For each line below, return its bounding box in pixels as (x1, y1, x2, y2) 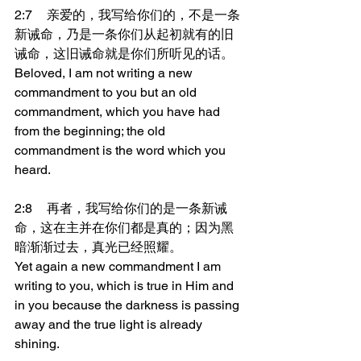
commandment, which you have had (15, 104, 223, 119)
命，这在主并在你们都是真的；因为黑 (15, 220, 234, 235)
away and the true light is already (15, 317, 205, 332)
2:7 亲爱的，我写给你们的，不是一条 (15, 7, 32, 23)
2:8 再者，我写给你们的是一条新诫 (15, 201, 32, 216)
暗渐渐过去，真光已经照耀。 (15, 239, 182, 255)
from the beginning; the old (15, 123, 168, 139)
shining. (15, 336, 60, 351)
